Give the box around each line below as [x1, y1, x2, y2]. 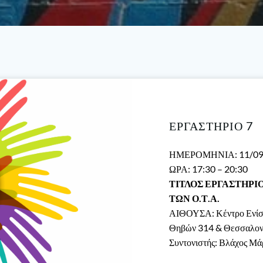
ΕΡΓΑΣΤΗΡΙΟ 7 [169, 119, 254, 133]
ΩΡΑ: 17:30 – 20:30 [169, 163, 248, 174]
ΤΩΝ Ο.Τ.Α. [169, 193, 220, 204]
